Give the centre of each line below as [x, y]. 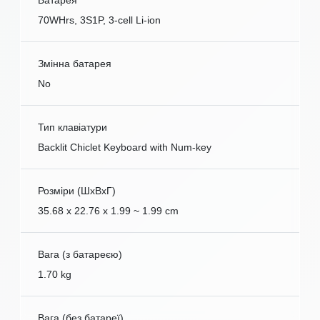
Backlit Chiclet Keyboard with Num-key [125, 147]
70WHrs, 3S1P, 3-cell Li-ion [99, 20]
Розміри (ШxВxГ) [77, 191]
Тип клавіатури [72, 127]
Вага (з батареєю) [80, 255]
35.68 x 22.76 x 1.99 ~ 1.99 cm [108, 211]
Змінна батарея [75, 64]
